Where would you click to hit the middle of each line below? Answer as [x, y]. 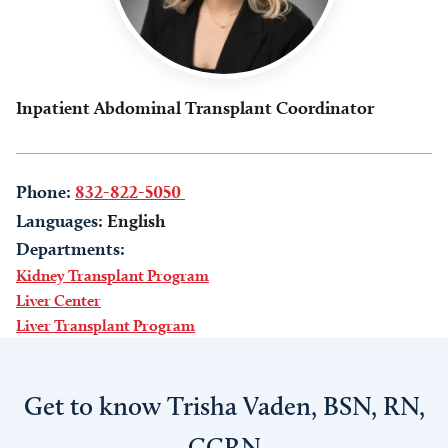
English [136, 220]
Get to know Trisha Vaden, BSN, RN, [224, 406]
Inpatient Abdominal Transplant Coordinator [195, 107]
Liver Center [58, 300]
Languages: [59, 220]
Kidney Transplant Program [112, 275]
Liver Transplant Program [105, 325]
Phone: [43, 191]
